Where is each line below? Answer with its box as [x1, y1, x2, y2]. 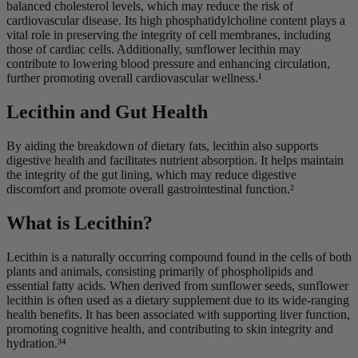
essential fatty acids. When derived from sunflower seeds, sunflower [6, 278, 348, 292]
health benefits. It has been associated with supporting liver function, [6, 307, 350, 321]
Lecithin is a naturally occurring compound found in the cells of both [6, 249, 352, 264]
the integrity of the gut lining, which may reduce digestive [6, 167, 296, 181]
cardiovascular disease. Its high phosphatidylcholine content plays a [6, 14, 345, 28]
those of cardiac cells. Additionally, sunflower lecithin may [6, 42, 300, 57]
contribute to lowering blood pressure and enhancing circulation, [6, 57, 330, 71]
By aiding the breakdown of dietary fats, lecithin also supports [6, 138, 318, 153]
